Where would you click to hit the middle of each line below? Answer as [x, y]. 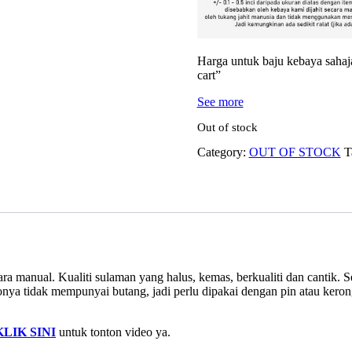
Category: [223, 152]
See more [220, 101]
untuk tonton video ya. [113, 332]
